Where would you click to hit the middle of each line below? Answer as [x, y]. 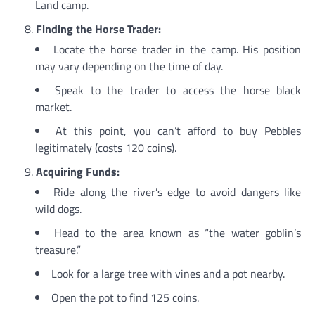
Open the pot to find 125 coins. [125, 297]
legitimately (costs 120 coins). [106, 147]
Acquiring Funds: [78, 171]
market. [53, 107]
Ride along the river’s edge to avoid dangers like [178, 192]
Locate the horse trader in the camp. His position [177, 49]
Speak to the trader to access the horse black [178, 90]
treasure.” [58, 249]
